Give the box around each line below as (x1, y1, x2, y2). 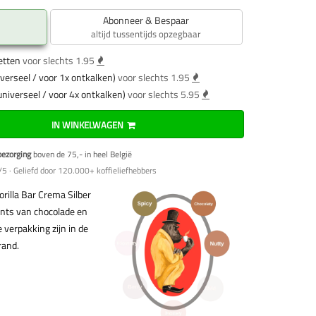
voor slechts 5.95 (126, 86, 202, 102)
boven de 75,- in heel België (30, 147, 132, 161)
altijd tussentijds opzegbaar (91, 26, 202, 41)
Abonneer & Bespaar (103, 12, 190, 28)
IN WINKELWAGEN (51, 117, 123, 132)
